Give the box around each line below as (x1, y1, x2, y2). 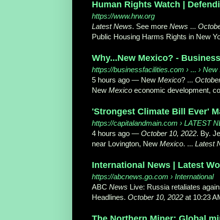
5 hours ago (92, 76, 130, 84)
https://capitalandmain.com (92, 119, 178, 128)
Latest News (92, 22, 132, 31)
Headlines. (92, 193, 128, 202)
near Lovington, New (92, 139, 160, 148)
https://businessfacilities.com (92, 65, 184, 74)
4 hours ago (92, 129, 130, 138)
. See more (132, 22, 169, 31)
